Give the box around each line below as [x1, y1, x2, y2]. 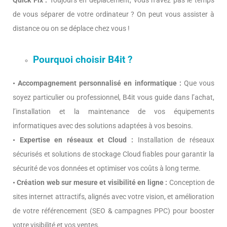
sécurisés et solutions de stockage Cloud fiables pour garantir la [13, 150, 214, 158]
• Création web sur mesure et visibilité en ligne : [13, 178, 168, 186]
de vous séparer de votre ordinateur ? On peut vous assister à [13, 10, 214, 18]
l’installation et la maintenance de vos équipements [13, 107, 214, 116]
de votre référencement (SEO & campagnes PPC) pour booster [13, 207, 214, 215]
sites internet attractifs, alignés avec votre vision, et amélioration [13, 193, 214, 201]
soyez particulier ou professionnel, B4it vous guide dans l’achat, [13, 93, 214, 101]
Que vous [181, 79, 215, 87]
